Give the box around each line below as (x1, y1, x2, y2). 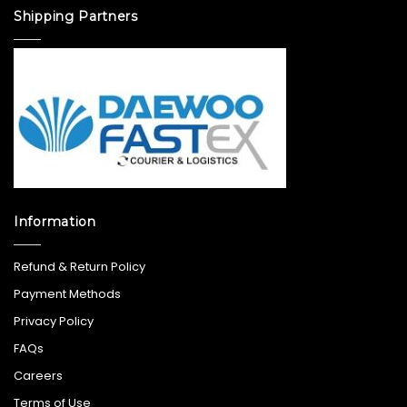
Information (14, 213, 96, 230)
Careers (14, 366, 63, 384)
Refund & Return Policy (14, 257, 145, 275)
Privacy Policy (14, 312, 94, 330)
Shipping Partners (14, 7, 138, 25)
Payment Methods (14, 284, 121, 303)
